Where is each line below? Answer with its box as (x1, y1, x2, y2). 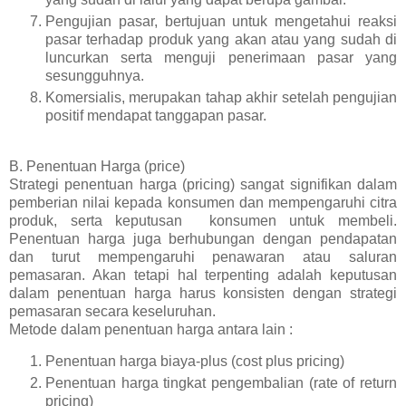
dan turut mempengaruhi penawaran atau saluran (9, 248, 397, 265)
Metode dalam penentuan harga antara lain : (9, 321, 293, 337)
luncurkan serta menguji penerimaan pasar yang (45, 49, 397, 65)
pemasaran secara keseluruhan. (9, 303, 216, 319)
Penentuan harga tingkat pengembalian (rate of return (45, 375, 397, 391)
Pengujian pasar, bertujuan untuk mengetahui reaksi (45, 13, 397, 29)
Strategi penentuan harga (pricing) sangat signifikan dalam (9, 176, 397, 192)
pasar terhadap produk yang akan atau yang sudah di (45, 31, 397, 47)
